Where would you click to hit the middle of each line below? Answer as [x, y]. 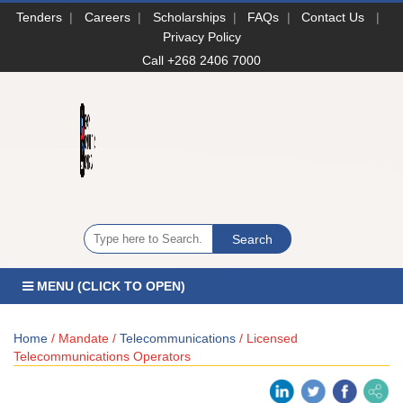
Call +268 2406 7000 [201, 60]
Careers [107, 17]
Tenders [40, 17]
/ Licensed [267, 338]
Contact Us [333, 17]
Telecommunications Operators [102, 356]
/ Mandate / [84, 338]
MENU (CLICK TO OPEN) [109, 287]
